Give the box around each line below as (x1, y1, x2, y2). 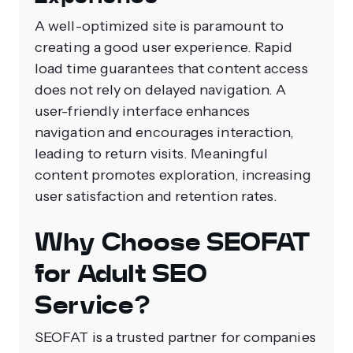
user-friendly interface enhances (35, 102, 250, 120)
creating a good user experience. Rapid (35, 38, 293, 56)
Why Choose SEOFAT (35, 225, 311, 258)
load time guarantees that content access (35, 59, 308, 77)
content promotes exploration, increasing (35, 165, 311, 184)
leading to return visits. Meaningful (35, 144, 269, 162)
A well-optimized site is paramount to (35, 17, 284, 35)
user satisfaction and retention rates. (35, 187, 278, 205)
